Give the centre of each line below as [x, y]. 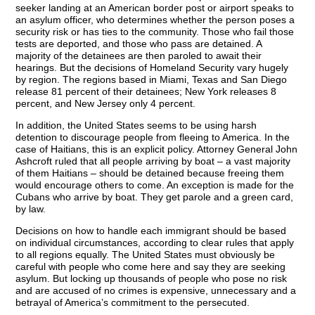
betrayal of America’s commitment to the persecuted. [133, 302]
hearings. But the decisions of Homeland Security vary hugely [152, 67]
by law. [31, 209]
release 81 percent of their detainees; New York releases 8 [146, 91]
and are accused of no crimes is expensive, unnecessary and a [156, 290]
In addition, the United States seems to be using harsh [136, 125]
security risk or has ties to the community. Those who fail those [155, 32]
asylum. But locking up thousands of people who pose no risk [152, 278]
